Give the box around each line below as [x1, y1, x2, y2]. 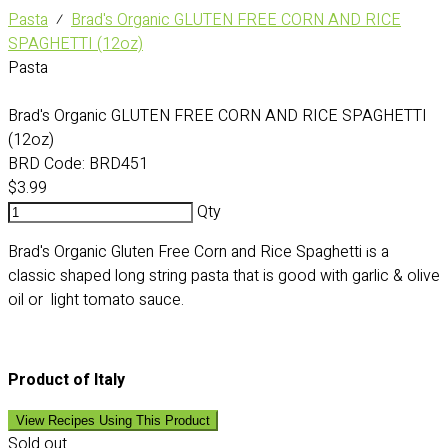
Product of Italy [8, 368, 125, 392]
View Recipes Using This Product [16, 413, 210, 428]
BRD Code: [8, 152, 85, 176]
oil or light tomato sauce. [8, 288, 188, 312]
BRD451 [85, 152, 148, 176]
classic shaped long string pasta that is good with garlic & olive [8, 264, 440, 288]
